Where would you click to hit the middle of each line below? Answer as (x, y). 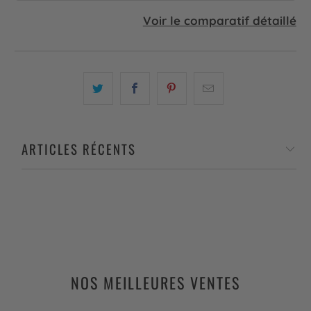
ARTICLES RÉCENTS (79, 149)
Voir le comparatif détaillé (219, 20)
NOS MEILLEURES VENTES (155, 283)
